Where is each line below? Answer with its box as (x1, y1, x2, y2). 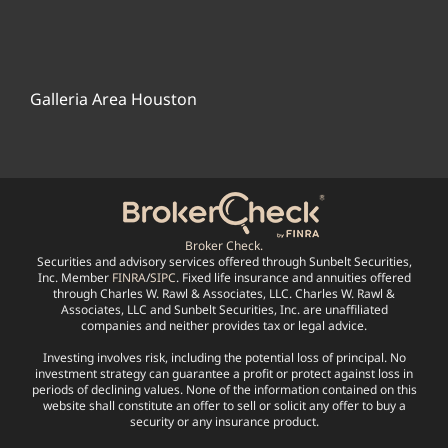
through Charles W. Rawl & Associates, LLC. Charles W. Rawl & (53, 285, 395, 303)
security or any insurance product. (129, 413, 319, 431)
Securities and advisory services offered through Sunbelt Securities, (36, 253, 412, 271)
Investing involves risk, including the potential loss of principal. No (42, 349, 406, 367)
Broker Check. (185, 237, 263, 255)
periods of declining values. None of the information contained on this (31, 381, 417, 399)
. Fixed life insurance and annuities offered (175, 269, 411, 287)
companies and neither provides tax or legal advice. (81, 317, 367, 335)
